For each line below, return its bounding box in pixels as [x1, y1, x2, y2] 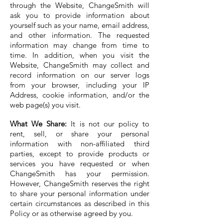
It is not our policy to [71, 119, 149, 128]
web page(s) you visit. [10, 100, 81, 110]
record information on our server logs [10, 70, 149, 80]
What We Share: [10, 119, 71, 128]
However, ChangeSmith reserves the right [10, 179, 149, 188]
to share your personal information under [10, 189, 149, 198]
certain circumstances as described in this [10, 199, 149, 208]
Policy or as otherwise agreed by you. [10, 209, 133, 218]
